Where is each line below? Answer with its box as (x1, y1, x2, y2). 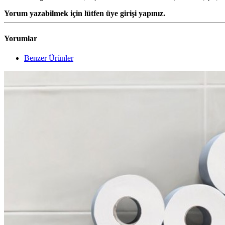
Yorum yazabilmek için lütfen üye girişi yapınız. (4, 9, 165, 18)
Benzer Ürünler (24, 53, 73, 62)
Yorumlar (4, 34, 37, 43)
